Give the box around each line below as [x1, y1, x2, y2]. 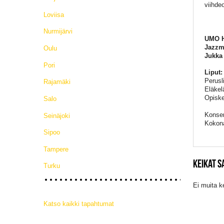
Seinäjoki [43, 111, 70, 119]
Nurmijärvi [43, 27, 72, 35]
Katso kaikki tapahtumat [43, 200, 114, 208]
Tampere [43, 145, 68, 153]
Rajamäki [43, 78, 70, 86]
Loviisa [43, 10, 64, 18]
